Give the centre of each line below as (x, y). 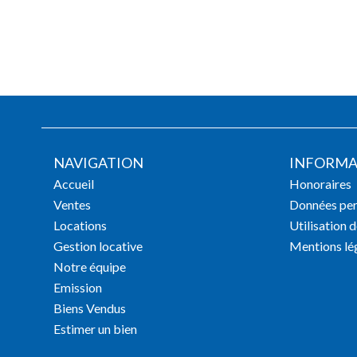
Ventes (72, 205)
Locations (80, 226)
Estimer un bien (95, 329)
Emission (78, 288)
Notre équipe (90, 267)
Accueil (74, 184)
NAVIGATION (98, 163)
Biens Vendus (90, 308)
